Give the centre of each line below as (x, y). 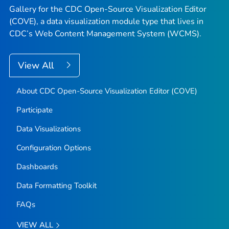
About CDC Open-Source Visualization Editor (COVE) (107, 91)
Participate (34, 110)
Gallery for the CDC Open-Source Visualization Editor (108, 9)
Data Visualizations (48, 129)
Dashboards (37, 166)
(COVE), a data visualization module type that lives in (106, 21)
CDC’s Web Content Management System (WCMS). (105, 33)
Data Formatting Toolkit (56, 185)
